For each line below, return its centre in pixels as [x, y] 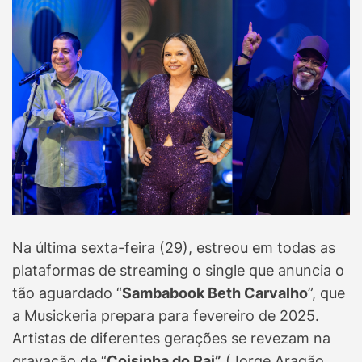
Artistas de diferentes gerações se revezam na [171, 338]
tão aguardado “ [67, 293]
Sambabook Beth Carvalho [215, 293]
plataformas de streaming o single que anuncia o [178, 270]
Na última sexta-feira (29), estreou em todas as [174, 247]
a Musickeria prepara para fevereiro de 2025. [166, 315]
